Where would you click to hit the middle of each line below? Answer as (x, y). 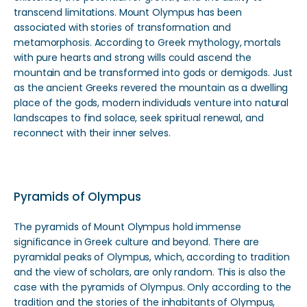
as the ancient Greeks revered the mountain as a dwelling (151, 88)
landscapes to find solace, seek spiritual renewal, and (139, 118)
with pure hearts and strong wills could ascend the (133, 58)
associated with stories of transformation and (122, 27)
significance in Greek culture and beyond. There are (136, 242)
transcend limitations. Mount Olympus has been (128, 12)
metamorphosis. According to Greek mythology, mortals (147, 42)
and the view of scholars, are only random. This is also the (150, 272)
